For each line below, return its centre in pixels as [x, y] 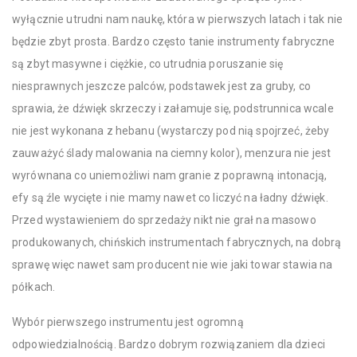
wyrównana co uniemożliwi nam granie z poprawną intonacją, [169, 175]
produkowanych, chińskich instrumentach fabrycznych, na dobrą [177, 242]
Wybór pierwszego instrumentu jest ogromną [128, 322]
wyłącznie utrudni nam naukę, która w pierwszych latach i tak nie [177, 19]
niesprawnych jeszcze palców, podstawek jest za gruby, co [161, 86]
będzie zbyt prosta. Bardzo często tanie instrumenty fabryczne [174, 41]
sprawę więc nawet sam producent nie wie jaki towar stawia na [173, 265]
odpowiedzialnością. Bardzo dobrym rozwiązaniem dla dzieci [169, 344]
